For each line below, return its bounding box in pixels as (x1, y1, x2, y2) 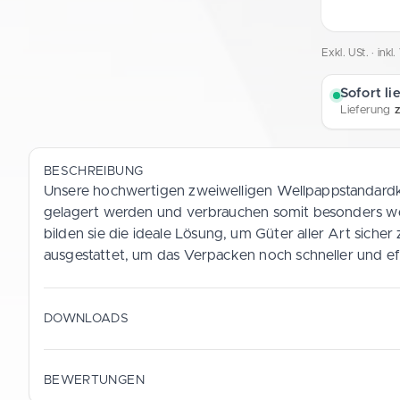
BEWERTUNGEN (44, 373, 145, 387)
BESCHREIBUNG (44, 164, 144, 178)
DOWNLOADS (44, 312, 129, 325)
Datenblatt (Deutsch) (98, 354, 240, 369)
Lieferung (339, 104, 395, 116)
